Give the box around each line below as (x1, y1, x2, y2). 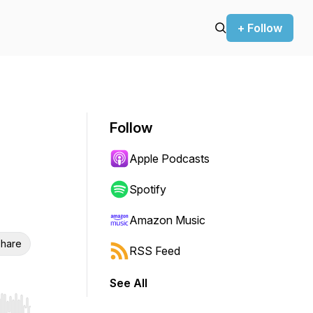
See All (110, 276, 147, 290)
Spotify (129, 182, 166, 196)
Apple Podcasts (129, 152, 210, 166)
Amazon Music (129, 213, 205, 227)
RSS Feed (129, 244, 180, 258)
